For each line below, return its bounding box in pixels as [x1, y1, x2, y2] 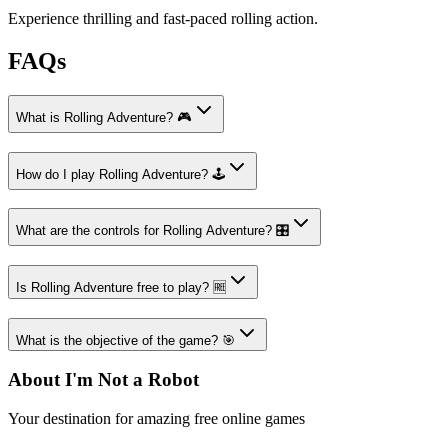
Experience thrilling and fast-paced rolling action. [8, 10, 318, 27]
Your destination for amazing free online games [8, 410, 305, 428]
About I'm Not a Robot [8, 369, 199, 391]
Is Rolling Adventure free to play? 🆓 [16, 279, 226, 295]
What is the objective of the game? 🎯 [16, 332, 235, 348]
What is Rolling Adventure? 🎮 [16, 109, 192, 125]
